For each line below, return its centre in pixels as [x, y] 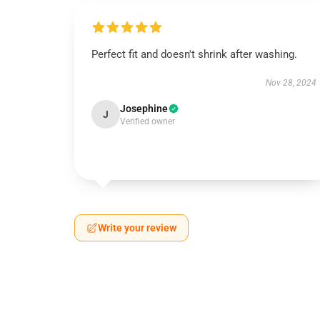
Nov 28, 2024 [291, 83]
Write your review [137, 228]
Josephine [144, 109]
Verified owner [147, 121]
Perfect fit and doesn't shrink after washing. [194, 54]
